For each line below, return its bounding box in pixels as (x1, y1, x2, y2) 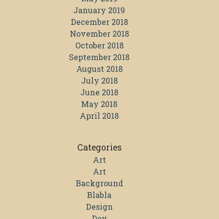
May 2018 (81, 99, 117, 109)
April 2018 (80, 110, 119, 121)
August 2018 (76, 64, 123, 74)
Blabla (87, 190, 111, 200)
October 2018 (75, 40, 124, 51)
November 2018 (69, 28, 129, 39)
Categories (77, 142, 122, 153)
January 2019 (73, 5, 125, 16)
